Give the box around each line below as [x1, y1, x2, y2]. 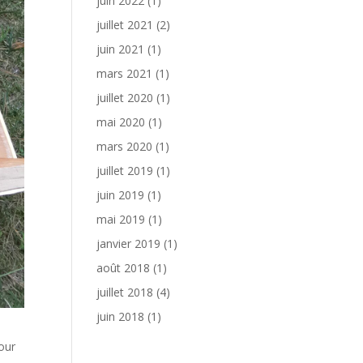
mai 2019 [96, 211, 146, 227]
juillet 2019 [96, 163, 154, 178]
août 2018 [96, 260, 151, 275]
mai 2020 [96, 114, 146, 130]
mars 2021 [96, 66, 153, 81]
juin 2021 [96, 41, 145, 57]
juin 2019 [96, 187, 145, 203]
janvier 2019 [96, 236, 161, 251]
